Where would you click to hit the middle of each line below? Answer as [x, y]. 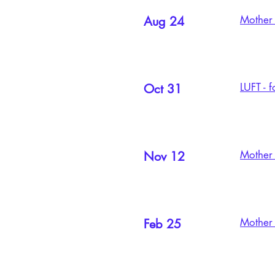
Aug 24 [164, 21]
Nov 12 [164, 157]
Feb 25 [164, 224]
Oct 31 [163, 89]
